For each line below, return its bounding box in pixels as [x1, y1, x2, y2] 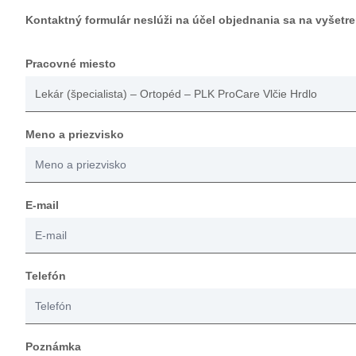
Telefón [25, 269, 66, 282]
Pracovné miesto [25, 57, 116, 70]
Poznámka [25, 340, 81, 353]
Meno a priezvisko [25, 128, 124, 141]
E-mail [25, 199, 59, 211]
